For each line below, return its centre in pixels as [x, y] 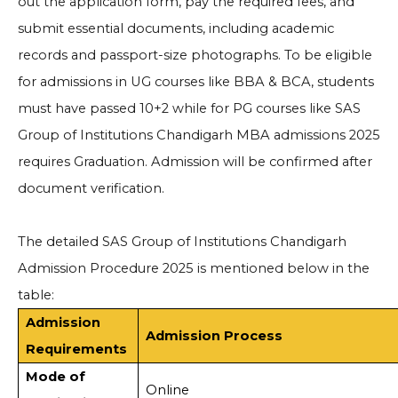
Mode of [55, 377]
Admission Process [214, 336]
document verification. [91, 189]
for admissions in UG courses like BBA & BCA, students [196, 82]
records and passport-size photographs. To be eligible [195, 56]
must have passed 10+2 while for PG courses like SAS [189, 109]
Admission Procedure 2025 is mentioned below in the [194, 269]
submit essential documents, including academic [176, 29]
